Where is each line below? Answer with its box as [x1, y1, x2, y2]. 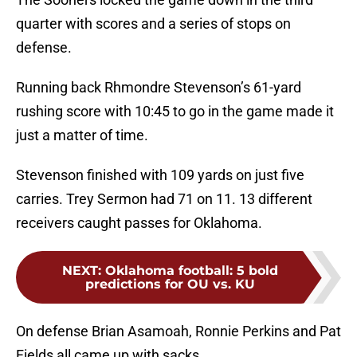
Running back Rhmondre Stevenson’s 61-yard [16, 79, 301, 96]
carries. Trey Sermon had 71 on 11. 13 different [16, 190, 312, 208]
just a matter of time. [16, 127, 148, 144]
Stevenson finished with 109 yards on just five [16, 167, 304, 184]
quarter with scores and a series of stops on [16, 15, 291, 33]
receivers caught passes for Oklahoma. [16, 214, 262, 232]
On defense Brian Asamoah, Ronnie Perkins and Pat [16, 323, 341, 340]
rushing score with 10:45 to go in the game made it [16, 103, 334, 120]
